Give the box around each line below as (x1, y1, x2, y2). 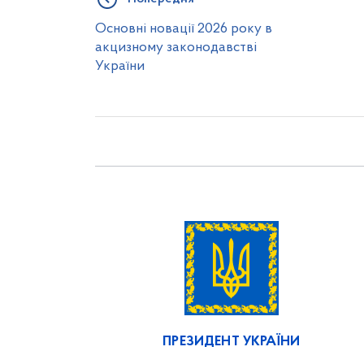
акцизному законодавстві (95, 41, 257, 54)
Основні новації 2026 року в (95, 22, 272, 36)
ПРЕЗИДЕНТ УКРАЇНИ (162, 335, 301, 349)
